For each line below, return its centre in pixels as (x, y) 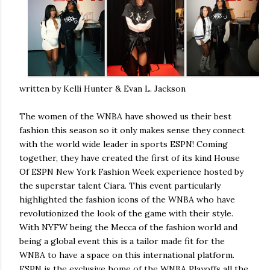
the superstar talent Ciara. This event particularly (120, 185)
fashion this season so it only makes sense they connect (132, 130)
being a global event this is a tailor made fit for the (122, 241)
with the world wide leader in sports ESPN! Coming (124, 144)
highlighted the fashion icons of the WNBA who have (127, 199)
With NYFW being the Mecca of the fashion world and (128, 227)
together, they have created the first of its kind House (130, 158)
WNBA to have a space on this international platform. (127, 255)
